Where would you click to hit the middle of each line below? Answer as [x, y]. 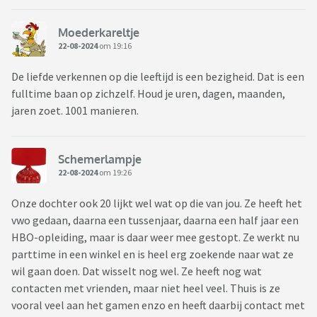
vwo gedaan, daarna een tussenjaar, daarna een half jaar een [155, 220]
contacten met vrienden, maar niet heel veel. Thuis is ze [146, 288]
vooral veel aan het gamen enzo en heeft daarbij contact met [158, 305]
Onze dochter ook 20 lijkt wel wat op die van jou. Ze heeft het [157, 203]
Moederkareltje [99, 32]
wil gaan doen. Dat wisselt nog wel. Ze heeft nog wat [137, 271]
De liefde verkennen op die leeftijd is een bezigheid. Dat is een [158, 77]
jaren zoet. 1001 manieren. [75, 111]
